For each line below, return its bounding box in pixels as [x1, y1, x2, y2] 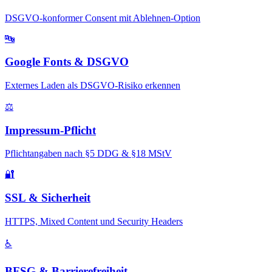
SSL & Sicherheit [5, 191, 90, 205]
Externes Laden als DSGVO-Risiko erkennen [5, 80, 180, 90]
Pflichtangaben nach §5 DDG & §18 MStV [5, 148, 172, 159]
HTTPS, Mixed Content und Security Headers [5, 216, 183, 226]
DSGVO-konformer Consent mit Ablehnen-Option [5, 12, 200, 23]
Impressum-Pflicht [5, 123, 96, 137]
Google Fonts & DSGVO [5, 55, 129, 69]
